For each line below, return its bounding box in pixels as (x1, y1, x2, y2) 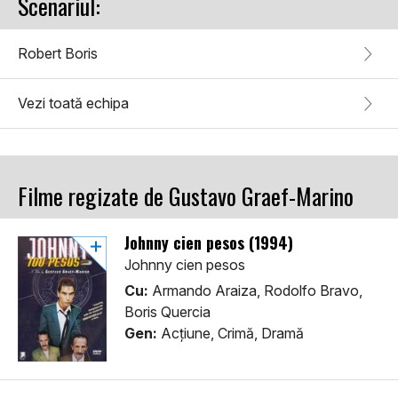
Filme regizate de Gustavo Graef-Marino (18, 179, 354, 214)
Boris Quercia (124, 303, 211, 322)
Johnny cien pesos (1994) (124, 231, 293, 255)
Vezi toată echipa (18, 94, 129, 113)
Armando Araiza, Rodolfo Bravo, (148, 282, 362, 300)
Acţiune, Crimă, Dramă (157, 324, 304, 343)
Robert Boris (18, 44, 98, 63)
